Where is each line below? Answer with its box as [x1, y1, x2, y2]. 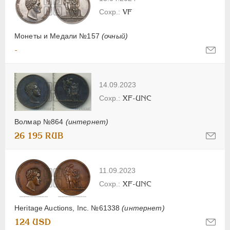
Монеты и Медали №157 [14, 31, 102, 40]
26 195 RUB [14, 130, 64, 141]
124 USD [14, 217, 51, 227]
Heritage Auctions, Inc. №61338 [14, 203, 122, 212]
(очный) [101, 31, 128, 40]
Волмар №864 [14, 117, 66, 126]
